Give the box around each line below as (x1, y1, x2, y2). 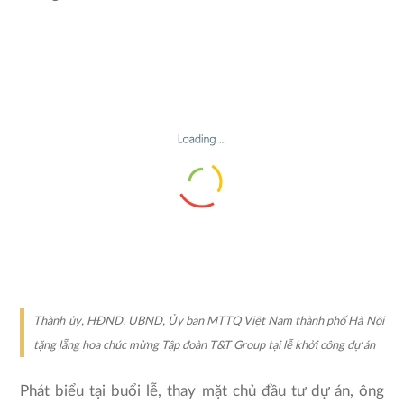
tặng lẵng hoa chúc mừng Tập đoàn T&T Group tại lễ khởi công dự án (33, 340, 376, 353)
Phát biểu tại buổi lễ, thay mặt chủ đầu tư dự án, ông (20, 382, 384, 399)
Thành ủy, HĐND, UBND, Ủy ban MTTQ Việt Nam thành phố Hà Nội (33, 316, 384, 328)
